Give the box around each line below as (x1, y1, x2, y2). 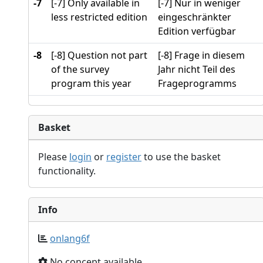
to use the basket (141, 150, 221, 163)
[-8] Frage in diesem (158, 48, 245, 62)
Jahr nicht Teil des (158, 62, 235, 76)
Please (38, 150, 69, 163)
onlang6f (50, 231, 90, 245)
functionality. (38, 164, 96, 177)
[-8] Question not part (51, 48, 147, 62)
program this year (51, 76, 131, 90)
